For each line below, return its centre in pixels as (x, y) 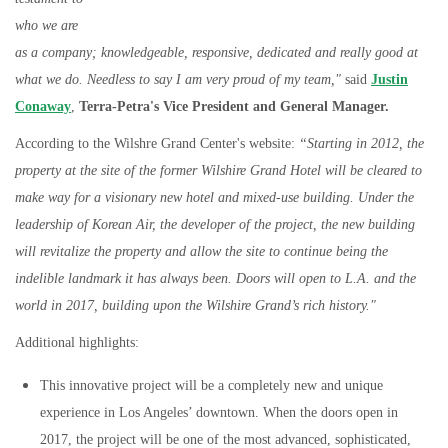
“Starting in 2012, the (361, 143)
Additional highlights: (79, 342)
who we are (46, 25)
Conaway (43, 106)
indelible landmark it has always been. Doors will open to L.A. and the (215, 278)
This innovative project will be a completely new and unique (211, 385)
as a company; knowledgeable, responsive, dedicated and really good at (216, 52)
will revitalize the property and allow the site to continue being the (201, 251)
